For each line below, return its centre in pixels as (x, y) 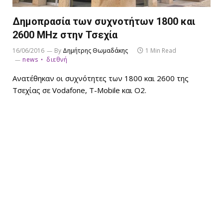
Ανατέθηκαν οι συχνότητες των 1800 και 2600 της (101, 78)
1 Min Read (161, 51)
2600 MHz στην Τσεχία (65, 35)
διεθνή (57, 60)
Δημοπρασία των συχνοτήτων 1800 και (104, 22)
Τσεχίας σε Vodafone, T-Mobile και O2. (79, 90)
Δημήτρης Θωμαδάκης (95, 51)
